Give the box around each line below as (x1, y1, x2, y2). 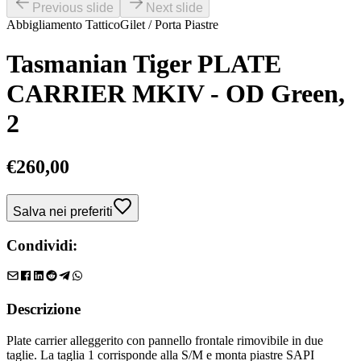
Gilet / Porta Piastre (120, 18, 218, 31)
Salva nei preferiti (13, 204, 113, 218)
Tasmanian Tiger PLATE (6, 49, 281, 79)
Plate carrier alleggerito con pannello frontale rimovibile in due (6, 333, 323, 347)
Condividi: (6, 236, 77, 254)
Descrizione (6, 300, 81, 317)
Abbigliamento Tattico (6, 18, 120, 31)
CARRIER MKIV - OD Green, (6, 79, 345, 109)
